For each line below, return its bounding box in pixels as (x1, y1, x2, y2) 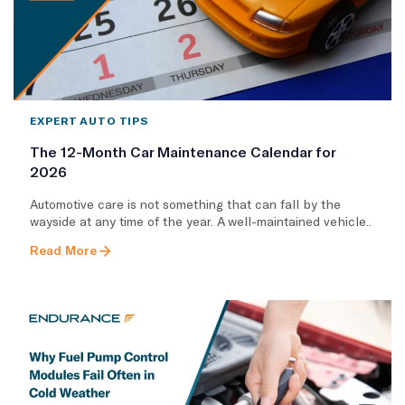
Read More (30, 241, 97, 258)
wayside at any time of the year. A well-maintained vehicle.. (30, 212, 372, 229)
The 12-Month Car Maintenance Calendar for (30, 142, 335, 160)
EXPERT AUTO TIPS (30, 113, 149, 127)
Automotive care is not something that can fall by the (30, 195, 341, 212)
